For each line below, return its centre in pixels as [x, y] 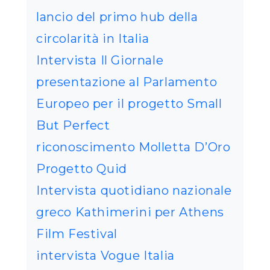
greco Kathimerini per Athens [130, 212]
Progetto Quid [82, 169]
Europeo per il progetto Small [129, 104]
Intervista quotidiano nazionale [134, 191]
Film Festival [77, 234]
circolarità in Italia [93, 39]
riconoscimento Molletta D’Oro [133, 147]
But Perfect [73, 126]
